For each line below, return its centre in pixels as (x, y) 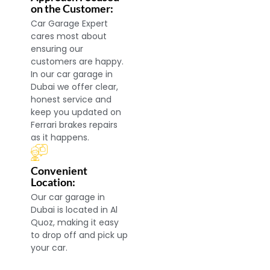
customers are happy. (77, 62)
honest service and (71, 100)
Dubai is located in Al (74, 210)
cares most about (69, 36)
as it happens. (60, 138)
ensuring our (57, 49)
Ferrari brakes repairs (74, 125)
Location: (53, 182)
